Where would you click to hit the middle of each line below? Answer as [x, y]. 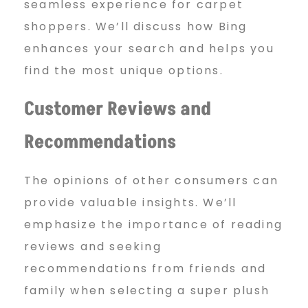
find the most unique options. [124, 71]
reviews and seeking [93, 247]
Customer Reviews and [118, 110]
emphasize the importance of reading [154, 225]
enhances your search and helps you [149, 49]
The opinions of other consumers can [152, 181]
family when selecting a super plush [147, 291]
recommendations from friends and [145, 269]
